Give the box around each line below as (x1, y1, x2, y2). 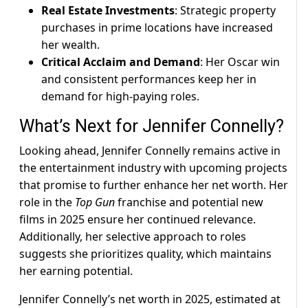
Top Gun (75, 195, 115, 210)
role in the (19, 195, 75, 210)
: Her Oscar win (200, 54, 280, 70)
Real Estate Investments (41, 3, 175, 19)
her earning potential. (19, 263, 133, 279)
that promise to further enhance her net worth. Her (19, 177, 288, 193)
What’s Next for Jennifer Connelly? (19, 116, 284, 137)
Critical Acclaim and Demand (41, 54, 200, 70)
